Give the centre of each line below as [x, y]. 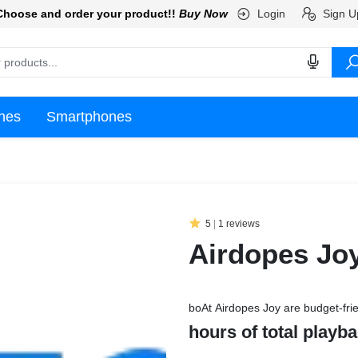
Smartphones [89, 117]
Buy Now [203, 14]
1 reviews [238, 224]
